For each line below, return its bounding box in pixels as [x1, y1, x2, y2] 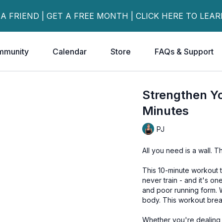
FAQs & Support [155, 47, 214, 56]
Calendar [53, 47, 87, 56]
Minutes [142, 104, 189, 118]
